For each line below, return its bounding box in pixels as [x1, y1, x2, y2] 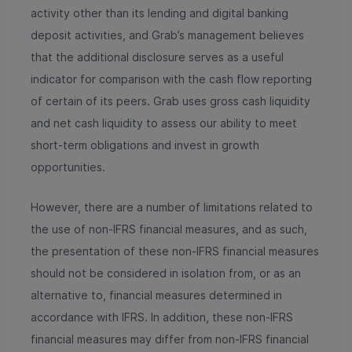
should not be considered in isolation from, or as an [31, 266, 301, 280]
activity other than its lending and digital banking [31, 5, 288, 20]
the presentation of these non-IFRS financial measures [31, 244, 319, 258]
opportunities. [31, 159, 108, 174]
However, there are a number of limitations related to [31, 200, 313, 214]
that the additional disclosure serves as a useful [31, 49, 284, 64]
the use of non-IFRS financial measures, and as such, [31, 222, 307, 236]
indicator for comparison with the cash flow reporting [31, 71, 312, 86]
